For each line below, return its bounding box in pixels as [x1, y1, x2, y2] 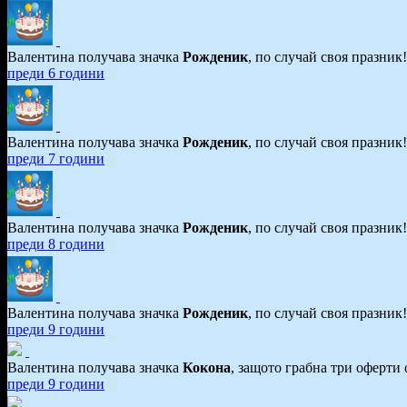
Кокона [183, 359, 231, 375]
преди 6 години [7, 65, 104, 81]
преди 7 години [7, 150, 104, 166]
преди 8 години [7, 235, 104, 252]
